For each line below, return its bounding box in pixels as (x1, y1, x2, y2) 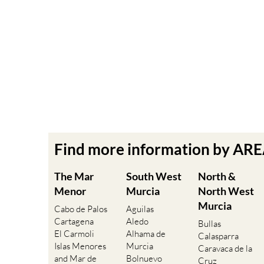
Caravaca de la (198, 243, 252, 255)
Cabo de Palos (54, 203, 107, 215)
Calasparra (198, 230, 239, 242)
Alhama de (126, 228, 166, 240)
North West (198, 184, 254, 198)
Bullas (198, 218, 221, 230)
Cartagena (54, 216, 94, 227)
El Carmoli (54, 228, 94, 240)
